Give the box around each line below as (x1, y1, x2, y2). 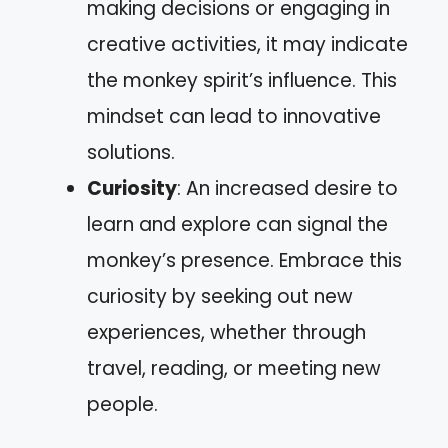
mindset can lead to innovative (87, 102, 381, 130)
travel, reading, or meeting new (87, 354, 381, 382)
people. (87, 390, 158, 418)
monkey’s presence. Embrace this (87, 246, 402, 274)
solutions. (87, 138, 175, 166)
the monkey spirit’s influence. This (87, 66, 397, 94)
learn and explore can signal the (87, 210, 388, 238)
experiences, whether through (87, 318, 366, 346)
